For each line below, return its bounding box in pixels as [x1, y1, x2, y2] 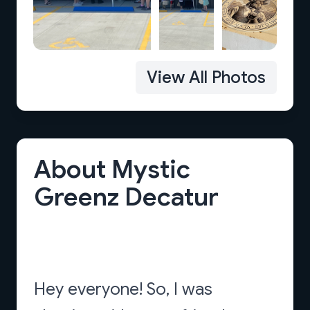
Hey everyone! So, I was [34, 279, 212, 300]
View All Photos [147, 67, 266, 88]
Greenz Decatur [34, 181, 219, 212]
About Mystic [34, 154, 190, 185]
